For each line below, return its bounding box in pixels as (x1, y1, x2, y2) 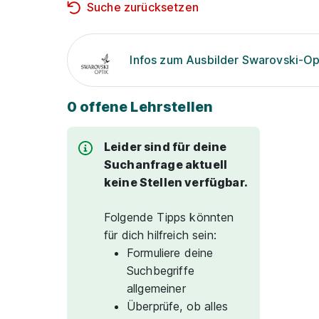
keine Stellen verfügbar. (104, 175, 248, 189)
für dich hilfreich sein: (104, 228, 216, 242)
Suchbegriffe (127, 263, 194, 278)
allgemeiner (127, 281, 186, 296)
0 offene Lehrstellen (67, 98, 214, 115)
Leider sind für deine (104, 140, 227, 154)
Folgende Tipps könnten (104, 210, 234, 224)
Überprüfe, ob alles (127, 299, 229, 313)
